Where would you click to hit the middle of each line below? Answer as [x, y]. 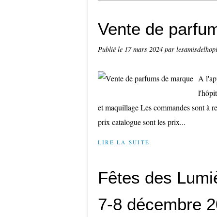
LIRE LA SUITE [124, 142]
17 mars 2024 [145, 49]
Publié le [111, 49]
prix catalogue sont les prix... [142, 122]
